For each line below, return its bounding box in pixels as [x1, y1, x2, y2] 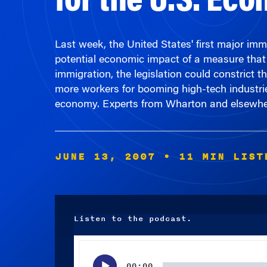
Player [73, 237, 96, 246]
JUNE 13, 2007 [54, 134, 156, 150]
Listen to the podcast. [73, 198, 192, 210]
